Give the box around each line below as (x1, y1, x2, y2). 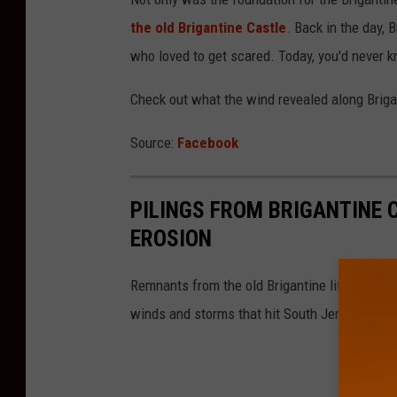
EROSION (130, 225, 212, 253)
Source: (130, 134, 177, 152)
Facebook (177, 134, 238, 152)
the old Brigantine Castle (130, 19, 286, 37)
